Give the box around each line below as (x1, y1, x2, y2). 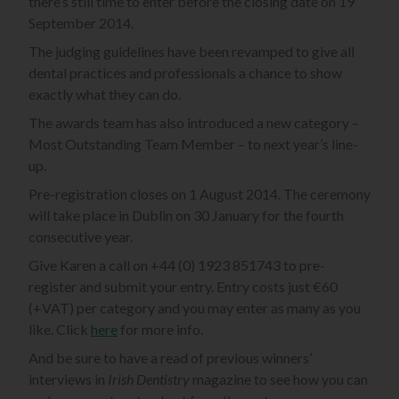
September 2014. (28, 14, 134, 32)
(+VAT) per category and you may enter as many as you (28, 299, 361, 317)
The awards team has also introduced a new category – (28, 114, 359, 132)
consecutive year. (28, 228, 133, 246)
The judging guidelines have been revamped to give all (28, 43, 354, 61)
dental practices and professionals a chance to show (28, 64, 342, 82)
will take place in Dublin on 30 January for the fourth (28, 207, 344, 224)
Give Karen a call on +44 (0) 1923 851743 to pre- (28, 256, 325, 274)
